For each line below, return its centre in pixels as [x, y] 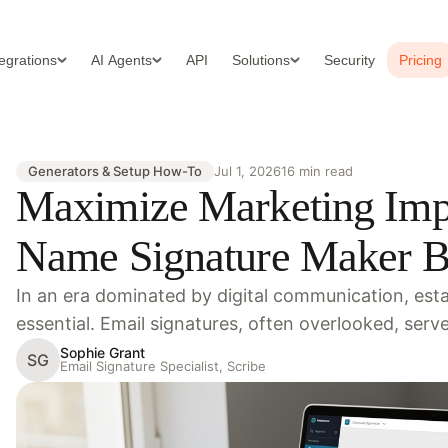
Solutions [260, 60]
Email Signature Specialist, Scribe [163, 366]
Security [349, 60]
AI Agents [121, 60]
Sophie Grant [102, 353]
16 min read [317, 170]
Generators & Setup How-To [115, 170]
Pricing [420, 60]
